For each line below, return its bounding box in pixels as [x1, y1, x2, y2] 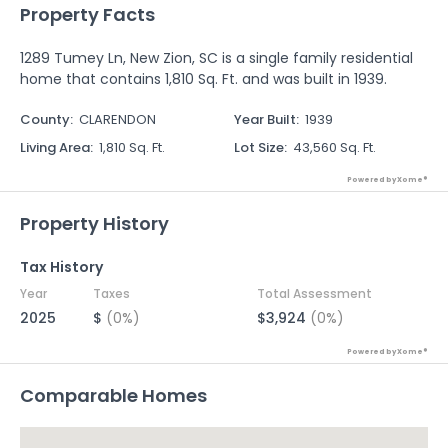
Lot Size [234, 138, 284, 157]
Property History [20, 211, 169, 236]
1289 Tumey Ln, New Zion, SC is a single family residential [20, 48, 413, 68]
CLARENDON [79, 110, 156, 129]
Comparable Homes [20, 383, 207, 408]
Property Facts [20, 2, 155, 27]
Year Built [234, 110, 296, 129]
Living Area [20, 138, 90, 157]
